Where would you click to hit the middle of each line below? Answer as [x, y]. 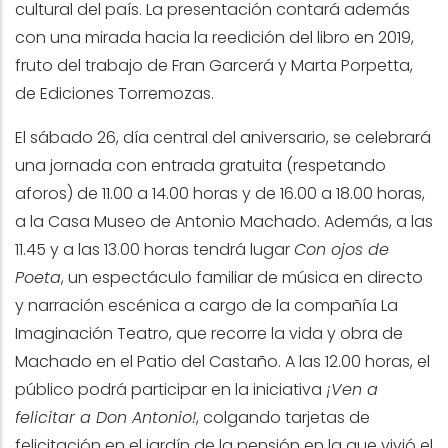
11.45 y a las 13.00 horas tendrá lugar [154, 250]
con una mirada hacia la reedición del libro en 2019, [214, 38]
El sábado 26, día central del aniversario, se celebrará [223, 138]
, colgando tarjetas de [283, 418]
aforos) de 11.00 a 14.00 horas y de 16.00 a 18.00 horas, [220, 194]
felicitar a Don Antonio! [105, 418]
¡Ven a [352, 390]
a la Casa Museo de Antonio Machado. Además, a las [224, 222]
